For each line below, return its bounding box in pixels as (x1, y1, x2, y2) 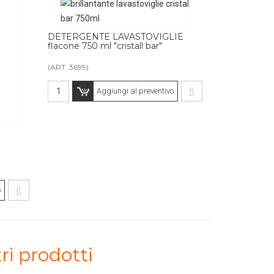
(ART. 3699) (48, 62, 89, 72)
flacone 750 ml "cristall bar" (48, 40, 163, 51)
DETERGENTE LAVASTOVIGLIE (48, 31, 184, 42)
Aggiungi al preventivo (96, 86, 174, 95)
